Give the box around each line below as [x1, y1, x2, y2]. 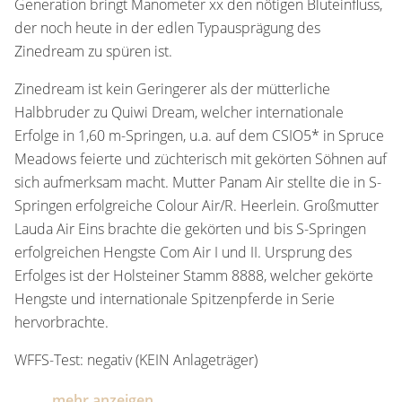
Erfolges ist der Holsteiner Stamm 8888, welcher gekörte [14, 265, 373, 285]
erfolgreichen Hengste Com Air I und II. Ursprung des [14, 241, 352, 262]
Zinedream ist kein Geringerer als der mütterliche [14, 78, 330, 99]
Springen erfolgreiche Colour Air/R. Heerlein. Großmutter [14, 195, 379, 215]
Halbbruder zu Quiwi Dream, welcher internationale [14, 101, 344, 122]
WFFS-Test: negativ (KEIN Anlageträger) [14, 349, 258, 370]
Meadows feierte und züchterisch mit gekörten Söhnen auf [14, 148, 387, 169]
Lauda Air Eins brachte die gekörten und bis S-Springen [14, 218, 366, 239]
